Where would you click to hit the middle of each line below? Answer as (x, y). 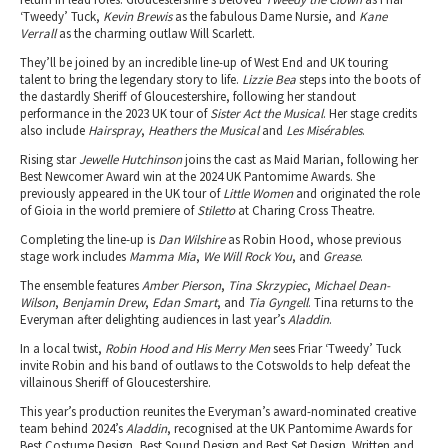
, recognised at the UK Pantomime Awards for (289, 429)
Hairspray (114, 131)
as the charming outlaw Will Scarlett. (155, 34)
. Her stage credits (370, 114)
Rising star (49, 160)
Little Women (258, 194)
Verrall (38, 34)
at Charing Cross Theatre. (305, 211)
